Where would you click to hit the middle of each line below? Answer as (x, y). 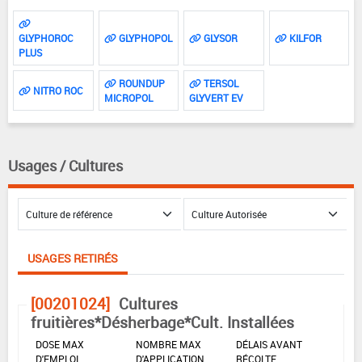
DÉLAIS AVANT (269, 344)
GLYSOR (219, 38)
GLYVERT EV (216, 97)
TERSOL (220, 83)
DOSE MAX (60, 344)
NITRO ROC (57, 90)
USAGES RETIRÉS (73, 258)
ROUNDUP (140, 83)
